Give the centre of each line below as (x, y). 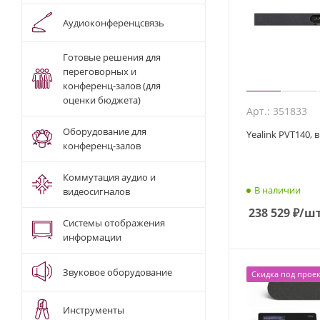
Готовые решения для (112, 57)
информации (92, 237)
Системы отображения (114, 223)
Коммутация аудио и (109, 177)
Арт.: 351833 (277, 111)
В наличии (277, 190)
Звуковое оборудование (117, 272)
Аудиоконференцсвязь (114, 22)
